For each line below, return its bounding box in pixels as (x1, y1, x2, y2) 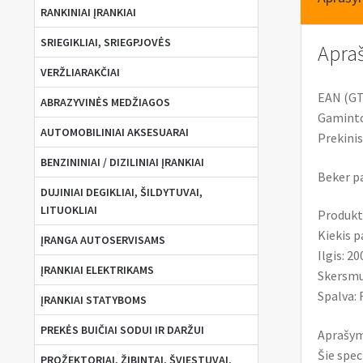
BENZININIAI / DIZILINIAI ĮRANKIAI (40, 155, 204, 170)
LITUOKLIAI (40, 203, 97, 218)
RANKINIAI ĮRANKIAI (40, 5, 136, 20)
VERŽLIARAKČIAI (40, 65, 120, 80)
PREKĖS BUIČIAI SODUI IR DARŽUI (40, 322, 204, 338)
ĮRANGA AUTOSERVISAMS (40, 233, 165, 248)
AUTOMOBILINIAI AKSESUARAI (40, 125, 189, 140)
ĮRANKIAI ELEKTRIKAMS (40, 263, 154, 278)
